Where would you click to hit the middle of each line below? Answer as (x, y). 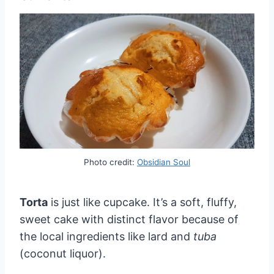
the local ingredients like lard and (106, 237)
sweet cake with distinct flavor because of (129, 220)
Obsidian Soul (164, 162)
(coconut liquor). (63, 254)
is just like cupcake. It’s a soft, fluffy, (142, 202)
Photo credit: (110, 162)
